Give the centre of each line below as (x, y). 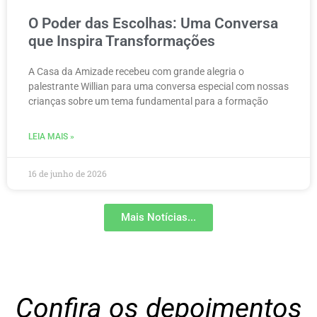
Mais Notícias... (158, 218)
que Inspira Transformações (122, 41)
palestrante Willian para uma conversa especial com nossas (158, 87)
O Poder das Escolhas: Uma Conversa (153, 24)
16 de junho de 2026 (68, 174)
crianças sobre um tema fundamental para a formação (148, 102)
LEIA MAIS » (51, 137)
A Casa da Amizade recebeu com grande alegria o (136, 72)
